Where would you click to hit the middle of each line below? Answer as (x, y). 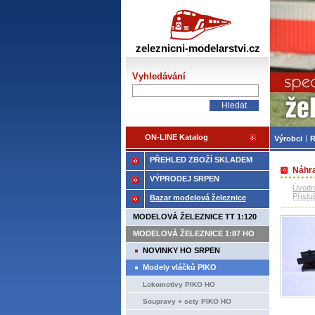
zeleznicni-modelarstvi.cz (198, 48)
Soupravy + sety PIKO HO (187, 301)
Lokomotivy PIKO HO (179, 284)
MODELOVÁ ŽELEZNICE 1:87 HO (194, 233)
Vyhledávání (159, 76)
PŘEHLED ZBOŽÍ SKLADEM (201, 160)
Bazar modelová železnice (198, 198)
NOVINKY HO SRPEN (181, 250)
